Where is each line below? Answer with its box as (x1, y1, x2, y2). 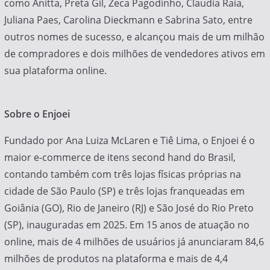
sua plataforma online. (4, 64, 107, 78)
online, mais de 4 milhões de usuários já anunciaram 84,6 (4, 235, 264, 249)
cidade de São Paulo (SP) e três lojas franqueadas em (4, 184, 245, 198)
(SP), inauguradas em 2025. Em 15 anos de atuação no (4, 218, 250, 232)
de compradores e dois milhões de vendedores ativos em (4, 47, 265, 61)
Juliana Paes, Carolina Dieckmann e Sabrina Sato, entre (4, 13, 253, 27)
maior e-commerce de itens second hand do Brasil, (4, 151, 236, 165)
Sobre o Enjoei (4, 107, 70, 121)
